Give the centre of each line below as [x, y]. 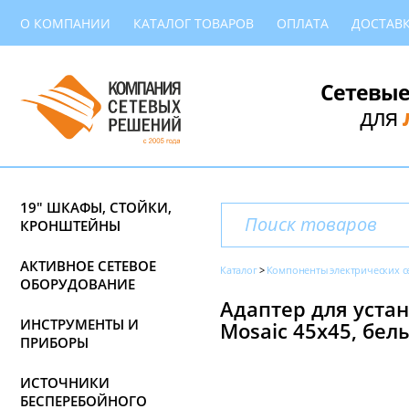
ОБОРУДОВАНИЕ [78, 284]
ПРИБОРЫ [54, 342]
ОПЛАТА [303, 23]
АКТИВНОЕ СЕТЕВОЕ [88, 266]
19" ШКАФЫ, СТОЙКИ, [96, 207]
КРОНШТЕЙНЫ [70, 225]
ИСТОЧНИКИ [65, 383]
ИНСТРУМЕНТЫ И [79, 324]
